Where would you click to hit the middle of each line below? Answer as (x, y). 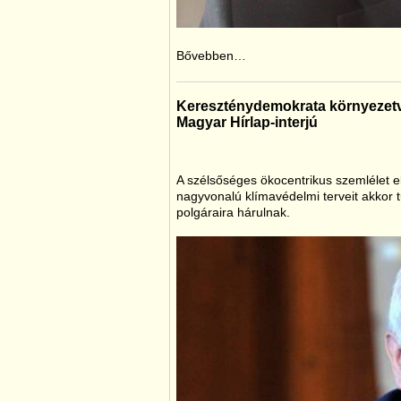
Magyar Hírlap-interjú (247, 122)
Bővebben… (211, 55)
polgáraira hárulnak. (233, 212)
